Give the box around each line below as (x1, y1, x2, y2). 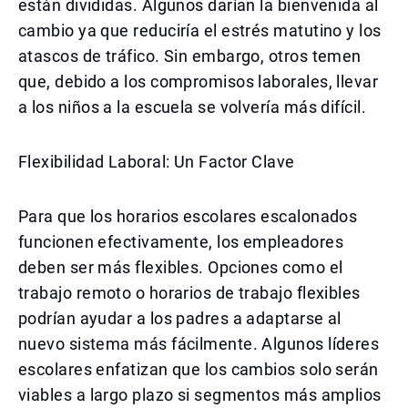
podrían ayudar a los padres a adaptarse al (18, 309, 342, 328)
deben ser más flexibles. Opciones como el (18, 258, 343, 277)
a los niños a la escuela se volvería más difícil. (18, 97, 367, 117)
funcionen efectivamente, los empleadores (18, 232, 344, 251)
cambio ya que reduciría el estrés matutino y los (18, 21, 382, 40)
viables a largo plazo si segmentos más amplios (18, 385, 382, 404)
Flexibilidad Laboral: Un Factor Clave (18, 152, 295, 171)
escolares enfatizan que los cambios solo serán (18, 360, 379, 379)
